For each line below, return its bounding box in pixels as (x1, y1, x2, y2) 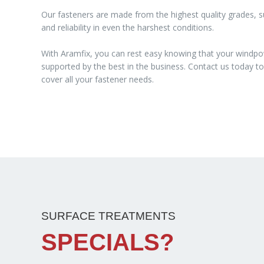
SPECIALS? (41, 229, 174, 255)
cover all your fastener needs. (41, 74, 154, 85)
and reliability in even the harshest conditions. (41, 22, 214, 33)
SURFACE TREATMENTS (41, 210, 176, 223)
